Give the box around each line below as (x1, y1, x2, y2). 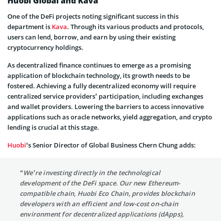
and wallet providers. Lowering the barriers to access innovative (7, 102, 204, 111)
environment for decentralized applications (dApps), (20, 209, 184, 219)
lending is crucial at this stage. (7, 122, 99, 132)
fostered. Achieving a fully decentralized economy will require (7, 81, 196, 90)
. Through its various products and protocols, (67, 22, 204, 31)
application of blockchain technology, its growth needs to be (7, 71, 190, 80)
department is (7, 22, 52, 31)
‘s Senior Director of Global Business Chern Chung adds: (26, 140, 196, 149)
